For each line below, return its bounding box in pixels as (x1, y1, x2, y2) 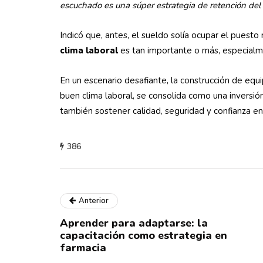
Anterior (79, 195, 109, 206)
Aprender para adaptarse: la (60, 216, 208, 230)
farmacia (60, 241, 109, 255)
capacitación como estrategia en (60, 228, 227, 242)
